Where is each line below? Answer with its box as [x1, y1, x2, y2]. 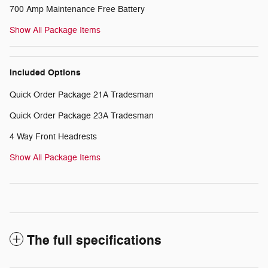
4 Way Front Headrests [10, 131, 97, 142]
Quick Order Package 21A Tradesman [10, 89, 154, 100]
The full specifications [27, 232, 162, 249]
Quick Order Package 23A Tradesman [10, 110, 154, 121]
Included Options [10, 66, 81, 78]
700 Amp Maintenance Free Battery [10, 4, 145, 14]
